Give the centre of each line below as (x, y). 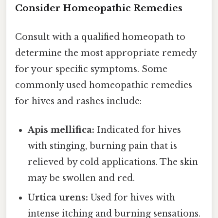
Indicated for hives (138, 130)
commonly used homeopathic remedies (104, 85)
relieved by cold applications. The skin (113, 162)
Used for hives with (132, 198)
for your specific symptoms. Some (91, 69)
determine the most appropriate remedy (106, 53)
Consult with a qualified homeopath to (100, 37)
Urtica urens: (58, 198)
